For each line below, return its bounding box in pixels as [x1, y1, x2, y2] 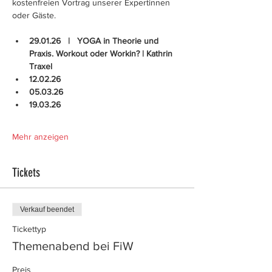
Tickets [12, 165, 40, 180]
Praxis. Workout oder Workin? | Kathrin [29, 49, 175, 58]
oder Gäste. [12, 10, 56, 20]
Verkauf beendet [20, 205, 74, 214]
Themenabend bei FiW [12, 239, 134, 253]
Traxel [29, 61, 52, 71]
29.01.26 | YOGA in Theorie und [29, 36, 161, 46]
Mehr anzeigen [12, 132, 69, 141]
